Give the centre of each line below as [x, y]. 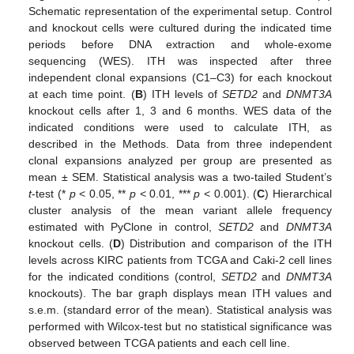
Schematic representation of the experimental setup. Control [180, 11]
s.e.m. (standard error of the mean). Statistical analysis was [180, 309]
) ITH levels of [182, 94]
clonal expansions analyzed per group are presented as [180, 160]
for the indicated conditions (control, [125, 276]
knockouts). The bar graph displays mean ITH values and [180, 293]
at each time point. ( [82, 94]
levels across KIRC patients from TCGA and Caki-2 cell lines [180, 260]
